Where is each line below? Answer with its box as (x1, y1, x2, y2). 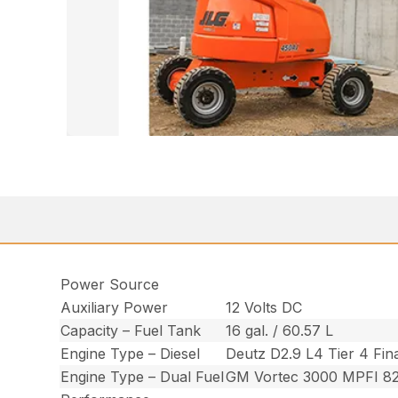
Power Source (60, 275, 160, 294)
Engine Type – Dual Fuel (60, 368, 225, 386)
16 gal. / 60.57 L (226, 322, 334, 340)
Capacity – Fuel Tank (60, 322, 202, 340)
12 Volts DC (226, 298, 303, 317)
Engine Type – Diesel (60, 345, 201, 363)
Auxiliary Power (60, 298, 169, 317)
